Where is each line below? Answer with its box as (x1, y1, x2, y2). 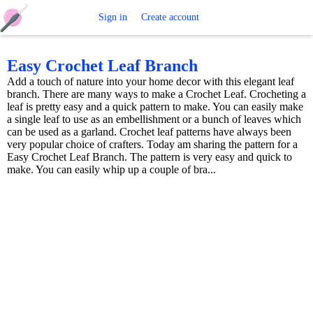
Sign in (98, 12, 127, 22)
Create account (140, 12, 199, 22)
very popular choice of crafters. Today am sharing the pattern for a (7, 138, 298, 151)
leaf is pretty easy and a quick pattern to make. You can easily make (7, 101, 303, 113)
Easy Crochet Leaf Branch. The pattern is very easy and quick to (7, 151, 292, 163)
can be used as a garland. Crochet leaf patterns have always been (7, 126, 291, 138)
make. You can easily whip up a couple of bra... (7, 163, 216, 176)
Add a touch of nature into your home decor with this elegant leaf (7, 75, 294, 88)
